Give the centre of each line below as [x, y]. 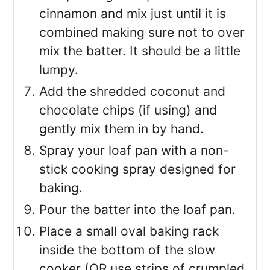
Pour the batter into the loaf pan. [138, 210]
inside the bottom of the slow [127, 250]
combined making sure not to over [142, 33]
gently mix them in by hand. [122, 129]
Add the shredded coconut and [133, 92]
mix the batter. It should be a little [140, 51]
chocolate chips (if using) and [128, 110]
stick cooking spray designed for [138, 169]
